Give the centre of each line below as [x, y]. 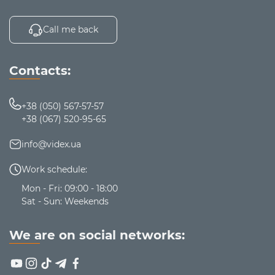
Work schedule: [54, 169]
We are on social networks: [97, 235]
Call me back [71, 29]
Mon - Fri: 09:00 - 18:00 [70, 188]
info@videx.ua [51, 144]
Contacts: [40, 70]
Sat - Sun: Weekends [65, 201]
